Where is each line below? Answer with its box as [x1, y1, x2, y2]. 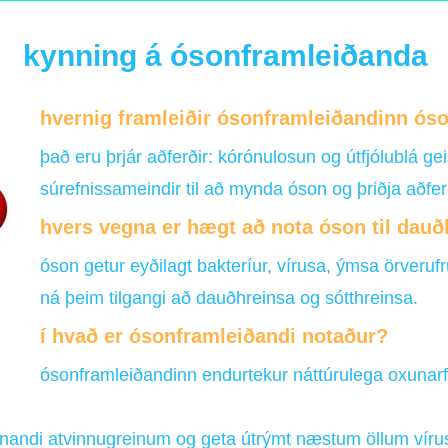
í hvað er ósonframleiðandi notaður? [40, 325, 388, 348]
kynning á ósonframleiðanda [22, 39, 428, 73]
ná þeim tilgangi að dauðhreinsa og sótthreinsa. [40, 288, 418, 309]
